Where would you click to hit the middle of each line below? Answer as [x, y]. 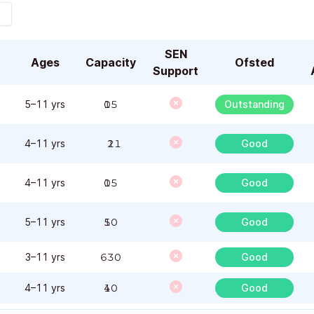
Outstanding [254, 104]
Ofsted [254, 62]
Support [176, 71]
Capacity [111, 62]
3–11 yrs [45, 257]
